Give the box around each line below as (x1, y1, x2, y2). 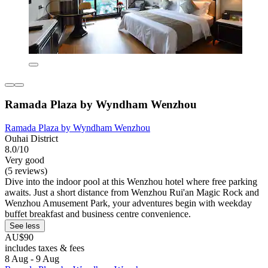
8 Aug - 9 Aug (5, 254, 59, 264)
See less (10, 221, 40, 231)
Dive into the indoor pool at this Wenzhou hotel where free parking (5, 176, 257, 187)
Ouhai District (5, 133, 58, 144)
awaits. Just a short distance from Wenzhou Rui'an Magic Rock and (5, 187, 259, 198)
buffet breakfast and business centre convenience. (5, 209, 191, 220)
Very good (5, 155, 44, 166)
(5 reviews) (5, 166, 47, 176)
